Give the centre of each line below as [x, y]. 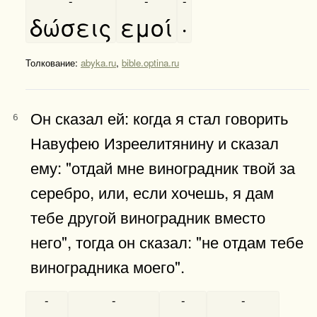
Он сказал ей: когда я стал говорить [159, 117]
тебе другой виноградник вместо [148, 216]
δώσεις [71, 26]
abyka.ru [98, 62]
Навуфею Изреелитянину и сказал [155, 142]
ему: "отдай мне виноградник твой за [163, 167]
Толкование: [53, 62]
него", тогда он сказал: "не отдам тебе [167, 241]
